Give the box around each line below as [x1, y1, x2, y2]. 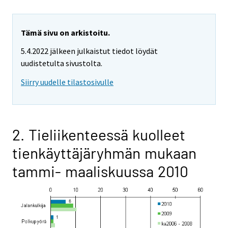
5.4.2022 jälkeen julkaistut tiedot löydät [21, 46, 158, 56]
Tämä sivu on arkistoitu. [21, 27, 110, 38]
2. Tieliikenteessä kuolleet [12, 125, 185, 144]
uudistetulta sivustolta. [21, 58, 102, 69]
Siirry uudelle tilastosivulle [21, 77, 113, 88]
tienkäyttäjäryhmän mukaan [12, 144, 196, 162]
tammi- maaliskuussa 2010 [12, 162, 188, 181]
